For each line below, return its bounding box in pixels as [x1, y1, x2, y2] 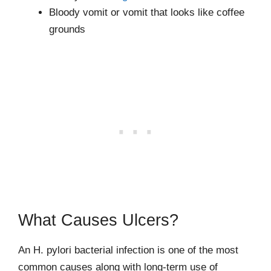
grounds [49, 23, 85, 35]
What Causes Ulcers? [18, 211, 178, 229]
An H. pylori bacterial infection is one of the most [18, 244, 238, 256]
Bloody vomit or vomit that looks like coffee [49, 6, 244, 18]
